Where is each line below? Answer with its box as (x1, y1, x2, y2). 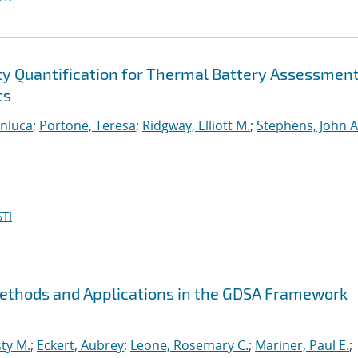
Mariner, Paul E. (255, 336, 349, 354)
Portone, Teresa (39, 117, 136, 134)
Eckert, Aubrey (37, 336, 124, 354)
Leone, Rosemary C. (130, 336, 249, 354)
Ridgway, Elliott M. (142, 117, 250, 134)
